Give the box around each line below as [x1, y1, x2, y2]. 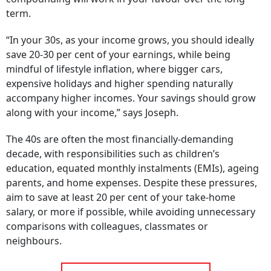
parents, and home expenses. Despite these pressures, [6, 176, 257, 189]
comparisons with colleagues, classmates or [6, 220, 208, 233]
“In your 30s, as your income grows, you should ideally [6, 33, 254, 47]
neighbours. [6, 234, 62, 247]
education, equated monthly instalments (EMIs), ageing [6, 162, 259, 175]
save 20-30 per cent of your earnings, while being [6, 48, 230, 61]
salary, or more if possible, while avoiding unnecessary [6, 205, 255, 218]
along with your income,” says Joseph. [6, 106, 178, 119]
